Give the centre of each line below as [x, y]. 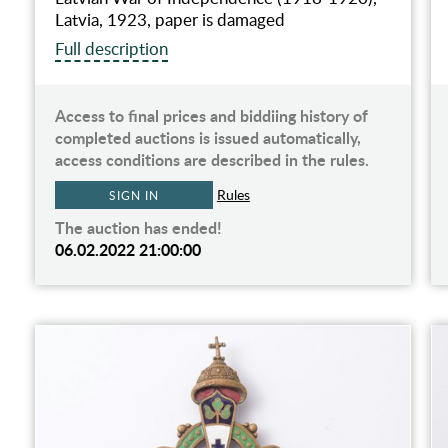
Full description [111, 49]
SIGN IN [134, 195]
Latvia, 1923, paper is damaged [169, 20]
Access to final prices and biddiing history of [211, 116]
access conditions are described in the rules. [211, 160]
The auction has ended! [138, 228]
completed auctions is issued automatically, [207, 138]
